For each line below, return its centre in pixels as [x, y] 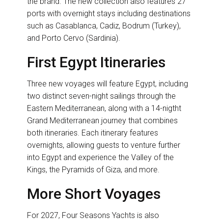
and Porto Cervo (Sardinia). [74, 38]
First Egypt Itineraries [96, 62]
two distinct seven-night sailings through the [101, 96]
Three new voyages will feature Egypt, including [108, 84]
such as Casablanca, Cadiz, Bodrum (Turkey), [104, 26]
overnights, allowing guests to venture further [104, 145]
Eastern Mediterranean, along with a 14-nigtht [104, 109]
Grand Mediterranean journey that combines [102, 121]
